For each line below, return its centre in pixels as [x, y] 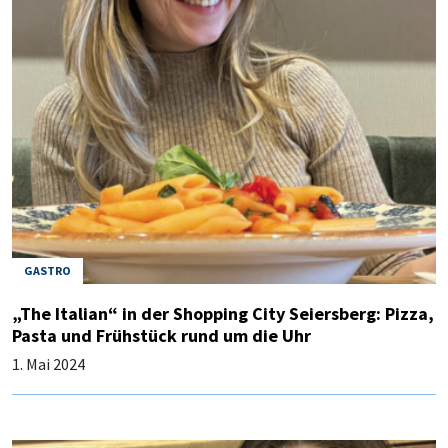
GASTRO [47, 270]
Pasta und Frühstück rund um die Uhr [161, 335]
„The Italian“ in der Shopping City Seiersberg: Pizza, [223, 313]
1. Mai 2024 [48, 363]
